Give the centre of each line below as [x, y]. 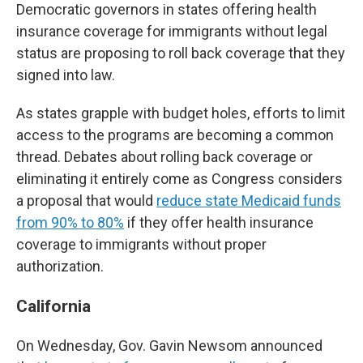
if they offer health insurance [219, 222]
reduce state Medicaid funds [249, 201]
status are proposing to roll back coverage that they [181, 53]
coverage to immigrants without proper [141, 244]
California [56, 306]
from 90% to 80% [70, 222]
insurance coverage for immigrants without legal [172, 31]
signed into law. [66, 75]
